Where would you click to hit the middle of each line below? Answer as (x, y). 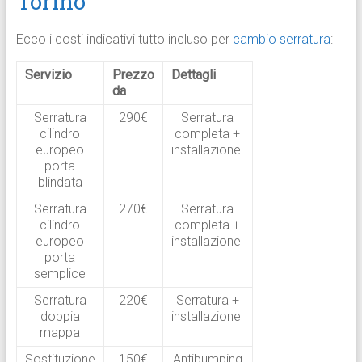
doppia (60, 317)
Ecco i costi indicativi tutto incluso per (124, 40)
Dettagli (193, 75)
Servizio (48, 75)
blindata (60, 183)
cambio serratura (281, 40)
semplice (60, 274)
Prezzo (133, 75)
